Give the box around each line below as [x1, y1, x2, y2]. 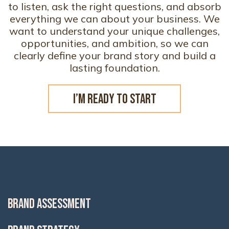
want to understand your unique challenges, [9, 25, 220, 37]
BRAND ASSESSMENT [8, 196, 91, 212]
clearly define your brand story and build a [13, 49, 216, 62]
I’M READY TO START [73, 91, 156, 107]
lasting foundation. [69, 61, 160, 74]
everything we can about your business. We [9, 12, 220, 25]
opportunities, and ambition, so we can [20, 37, 209, 50]
